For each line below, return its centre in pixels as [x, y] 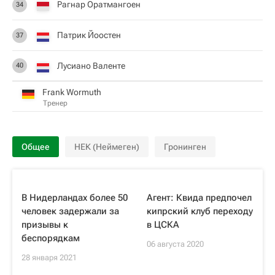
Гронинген [185, 147]
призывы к [45, 225]
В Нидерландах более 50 [75, 198]
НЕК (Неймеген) [107, 147]
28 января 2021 [49, 258]
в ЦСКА [163, 225]
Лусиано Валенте [91, 65]
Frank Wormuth [72, 92]
